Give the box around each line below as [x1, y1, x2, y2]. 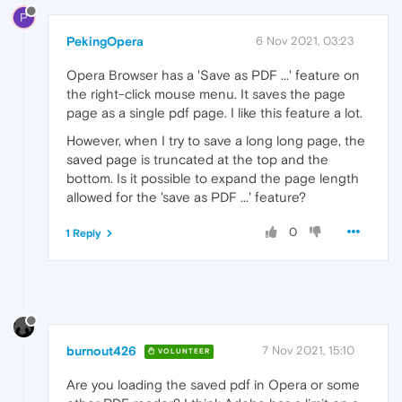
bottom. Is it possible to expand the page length [66, 170, 359, 186]
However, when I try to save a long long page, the [66, 132, 365, 148]
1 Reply [66, 226, 101, 240]
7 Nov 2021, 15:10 [262, 343, 354, 357]
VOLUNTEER [155, 347, 210, 356]
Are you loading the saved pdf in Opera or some [66, 376, 360, 392]
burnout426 [66, 343, 136, 358]
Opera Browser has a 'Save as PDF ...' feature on [66, 66, 360, 83]
